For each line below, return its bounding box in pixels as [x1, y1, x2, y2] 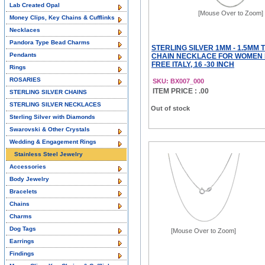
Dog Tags [9, 225, 36, 232]
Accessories [9, 163, 46, 170]
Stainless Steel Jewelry [14, 151, 83, 157]
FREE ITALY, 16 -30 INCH [151, 60, 234, 69]
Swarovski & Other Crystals [9, 126, 90, 132]
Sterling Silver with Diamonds [9, 114, 95, 120]
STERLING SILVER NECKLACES [9, 101, 101, 108]
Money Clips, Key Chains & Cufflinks [9, 14, 115, 21]
